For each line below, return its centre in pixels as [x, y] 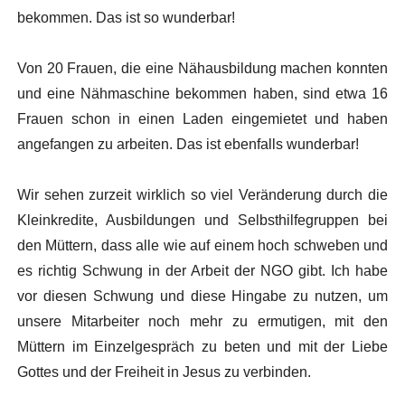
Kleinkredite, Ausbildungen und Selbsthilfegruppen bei [202, 220]
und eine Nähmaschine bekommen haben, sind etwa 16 [202, 93]
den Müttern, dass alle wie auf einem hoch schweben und [202, 245]
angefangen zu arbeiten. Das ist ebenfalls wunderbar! [188, 144]
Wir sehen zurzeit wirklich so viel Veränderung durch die [202, 194]
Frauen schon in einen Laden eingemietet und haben [202, 118]
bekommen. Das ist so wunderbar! [126, 17]
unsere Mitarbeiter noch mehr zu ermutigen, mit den [202, 321]
